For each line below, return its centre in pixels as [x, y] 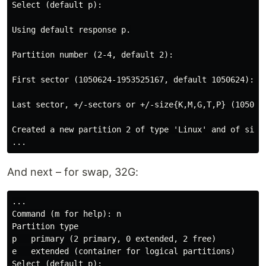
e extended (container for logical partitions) [123, 251]
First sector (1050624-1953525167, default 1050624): [133, 80]
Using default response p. [71, 30]
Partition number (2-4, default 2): [93, 55]
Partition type [45, 226]
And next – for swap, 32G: [73, 172]
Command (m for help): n [66, 214]
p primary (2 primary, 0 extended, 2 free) [114, 239]
